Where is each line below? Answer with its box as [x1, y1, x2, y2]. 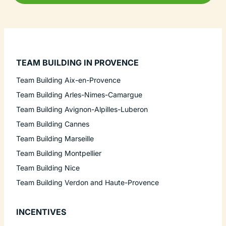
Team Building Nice [16, 163, 80, 172]
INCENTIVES [16, 206, 66, 217]
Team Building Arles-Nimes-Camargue [16, 90, 142, 99]
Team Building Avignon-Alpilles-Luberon [16, 104, 148, 114]
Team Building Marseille [16, 134, 94, 143]
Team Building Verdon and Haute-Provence [16, 178, 159, 187]
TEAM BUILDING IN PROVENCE [16, 57, 139, 68]
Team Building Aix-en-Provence [16, 75, 121, 84]
